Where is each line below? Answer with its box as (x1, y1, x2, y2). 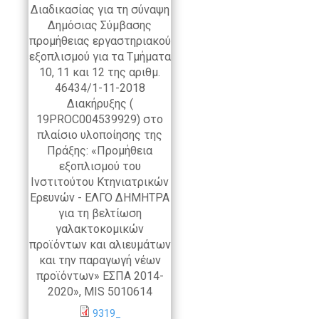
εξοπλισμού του (58, 159, 141, 174)
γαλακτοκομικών (56, 222, 144, 236)
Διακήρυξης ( (66, 97, 133, 111)
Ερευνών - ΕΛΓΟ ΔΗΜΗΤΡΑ (30, 191, 169, 205)
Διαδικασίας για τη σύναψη (30, 3, 169, 17)
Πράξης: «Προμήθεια (47, 144, 152, 158)
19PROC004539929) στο (36, 113, 163, 127)
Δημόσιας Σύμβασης (48, 19, 152, 33)
